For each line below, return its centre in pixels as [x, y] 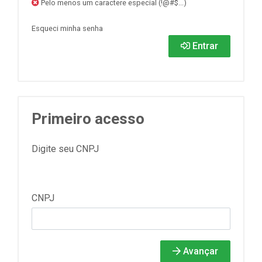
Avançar [199, 251]
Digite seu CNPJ [65, 149]
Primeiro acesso [88, 119]
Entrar [204, 46]
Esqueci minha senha [67, 28]
